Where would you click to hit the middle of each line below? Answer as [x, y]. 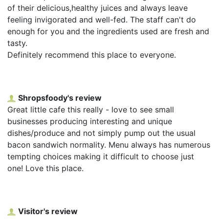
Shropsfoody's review [60, 98]
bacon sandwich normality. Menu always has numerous [109, 144]
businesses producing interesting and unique [90, 121]
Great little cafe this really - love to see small [91, 109]
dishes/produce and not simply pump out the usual [101, 133]
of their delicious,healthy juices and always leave [98, 8]
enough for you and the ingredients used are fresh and [108, 31]
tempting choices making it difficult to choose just [101, 156]
